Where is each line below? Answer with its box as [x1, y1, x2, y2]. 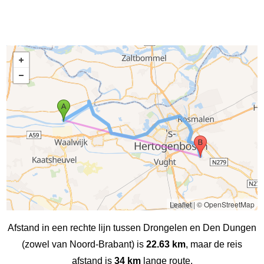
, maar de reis [186, 239, 242, 249]
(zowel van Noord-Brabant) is [22, 239, 146, 249]
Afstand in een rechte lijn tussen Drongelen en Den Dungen [8, 222, 256, 233]
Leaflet [169, 199, 192, 209]
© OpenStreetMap [196, 199, 255, 209]
